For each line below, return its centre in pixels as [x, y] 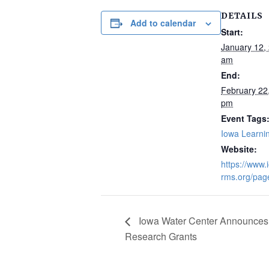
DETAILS [242, 16]
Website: [239, 149]
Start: [232, 32]
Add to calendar [163, 23]
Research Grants [161, 236]
